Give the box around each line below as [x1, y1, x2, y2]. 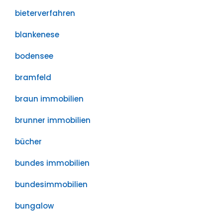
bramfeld [15, 72, 51, 83]
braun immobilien [15, 94, 84, 104]
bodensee [15, 51, 53, 61]
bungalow [15, 201, 54, 211]
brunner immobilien [15, 115, 91, 125]
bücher [15, 136, 42, 147]
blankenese [15, 29, 59, 40]
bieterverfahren [15, 8, 75, 18]
